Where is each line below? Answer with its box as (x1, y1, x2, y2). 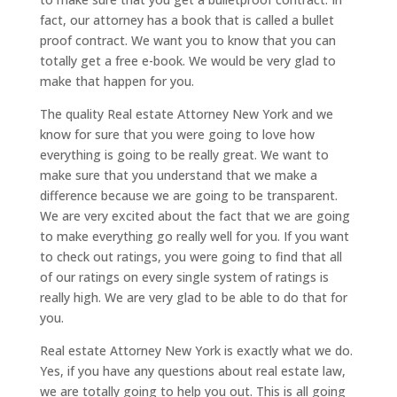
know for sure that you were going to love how (39, 125, 315, 143)
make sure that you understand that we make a (39, 166, 317, 183)
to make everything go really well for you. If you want (39, 227, 349, 245)
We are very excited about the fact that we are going (39, 206, 350, 224)
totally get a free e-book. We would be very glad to (39, 51, 336, 69)
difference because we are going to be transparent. (39, 186, 338, 204)
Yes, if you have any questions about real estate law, (39, 362, 346, 379)
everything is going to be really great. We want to (39, 145, 329, 163)
